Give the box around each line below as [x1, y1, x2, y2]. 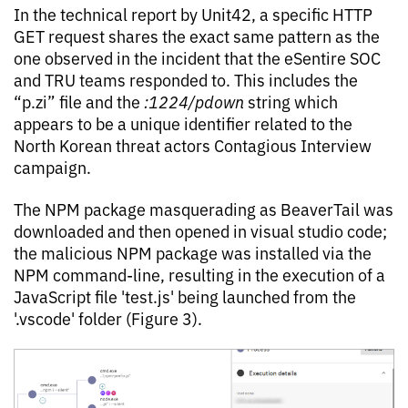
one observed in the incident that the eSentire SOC [14, 46, 381, 68]
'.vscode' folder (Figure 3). [14, 306, 202, 329]
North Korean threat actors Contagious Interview [14, 133, 372, 156]
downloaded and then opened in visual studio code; [14, 219, 387, 241]
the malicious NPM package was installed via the [14, 240, 372, 263]
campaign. [14, 155, 91, 178]
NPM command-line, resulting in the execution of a [14, 262, 385, 285]
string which [248, 89, 338, 112]
